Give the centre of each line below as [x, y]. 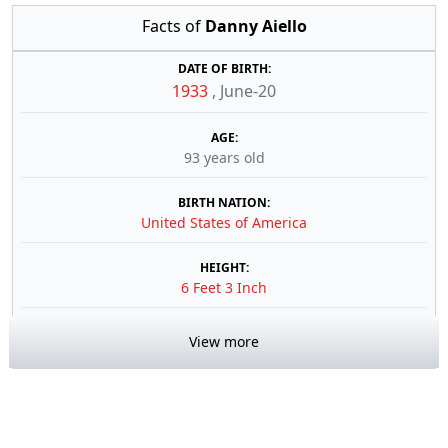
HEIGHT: [224, 267]
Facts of [173, 26]
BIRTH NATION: [224, 202]
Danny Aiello [255, 26]
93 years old [224, 157]
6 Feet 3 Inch [224, 287]
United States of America [224, 222]
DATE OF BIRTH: [224, 68]
